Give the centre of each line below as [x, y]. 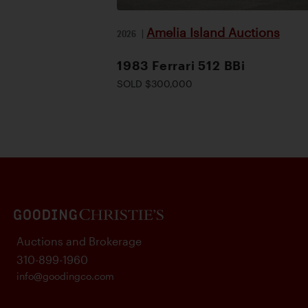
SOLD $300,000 [155, 84]
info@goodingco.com [65, 276]
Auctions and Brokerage [79, 241]
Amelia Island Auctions [213, 32]
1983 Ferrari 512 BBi [181, 65]
